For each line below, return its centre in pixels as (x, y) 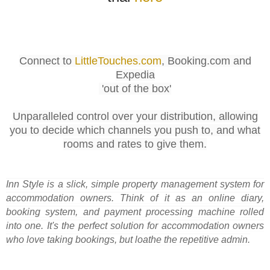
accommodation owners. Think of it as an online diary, (135, 198)
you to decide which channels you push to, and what (135, 130)
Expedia (135, 74)
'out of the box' (135, 88)
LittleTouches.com (118, 61)
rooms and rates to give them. (135, 144)
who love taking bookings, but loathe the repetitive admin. (128, 239)
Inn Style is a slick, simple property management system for (135, 184)
